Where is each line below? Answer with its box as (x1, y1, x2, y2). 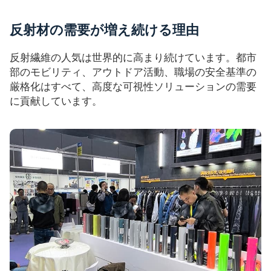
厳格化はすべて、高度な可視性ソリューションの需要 (10, 80, 256, 93)
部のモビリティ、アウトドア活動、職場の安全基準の (10, 66, 256, 79)
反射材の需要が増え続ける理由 (10, 21, 199, 38)
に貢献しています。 (10, 95, 102, 108)
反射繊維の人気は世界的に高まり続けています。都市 (10, 51, 256, 64)
